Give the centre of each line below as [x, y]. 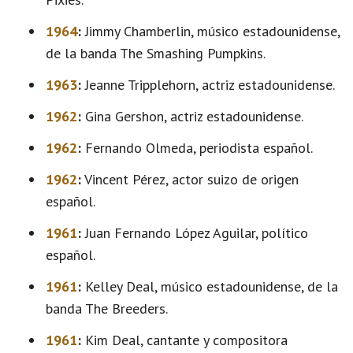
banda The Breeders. [107, 308]
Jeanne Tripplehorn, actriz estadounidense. [208, 85]
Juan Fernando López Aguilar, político [195, 233]
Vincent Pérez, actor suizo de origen [190, 179]
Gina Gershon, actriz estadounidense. [192, 116]
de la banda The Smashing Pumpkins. [156, 53]
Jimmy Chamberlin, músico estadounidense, [210, 31]
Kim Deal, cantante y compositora [184, 340]
